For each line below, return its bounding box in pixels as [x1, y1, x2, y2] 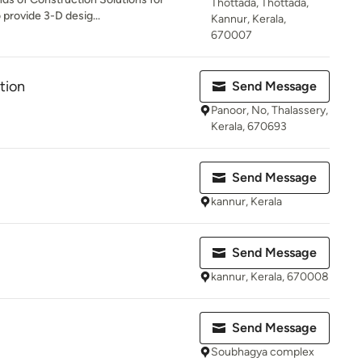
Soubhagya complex [211, 345, 314, 359]
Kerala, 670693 [211, 120, 287, 133]
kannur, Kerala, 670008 [211, 270, 329, 284]
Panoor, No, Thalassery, [211, 103, 328, 117]
